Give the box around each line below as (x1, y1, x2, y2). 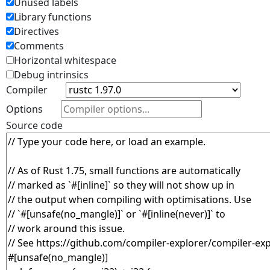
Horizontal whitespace (14, 54, 116, 67)
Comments (14, 39, 64, 52)
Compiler (6, 83, 48, 96)
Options (6, 102, 43, 116)
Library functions (14, 10, 92, 24)
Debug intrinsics (14, 68, 89, 81)
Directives (14, 25, 59, 38)
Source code (6, 119, 63, 132)
